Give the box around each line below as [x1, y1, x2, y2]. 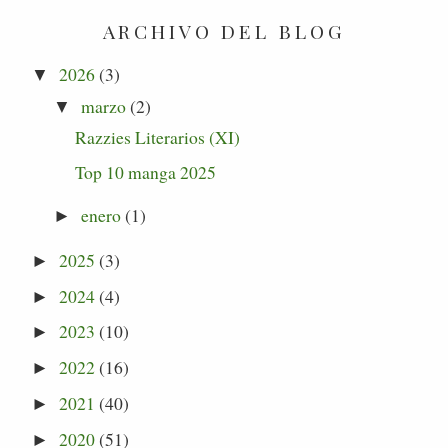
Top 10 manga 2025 [75, 159, 217, 184]
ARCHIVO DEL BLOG [102, 18, 346, 45]
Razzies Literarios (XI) [75, 124, 241, 149]
